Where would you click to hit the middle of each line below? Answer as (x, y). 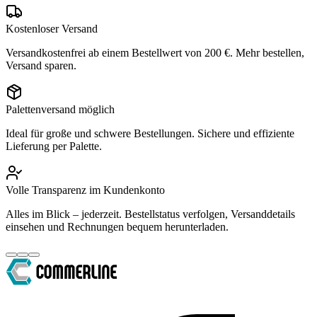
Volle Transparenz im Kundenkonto (85, 190)
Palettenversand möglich (60, 109)
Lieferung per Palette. (54, 146)
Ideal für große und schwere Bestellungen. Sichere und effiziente (150, 133)
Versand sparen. (41, 65)
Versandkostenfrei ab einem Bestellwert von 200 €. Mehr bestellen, (155, 52)
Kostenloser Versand (52, 28)
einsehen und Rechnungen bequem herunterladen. (117, 226)
